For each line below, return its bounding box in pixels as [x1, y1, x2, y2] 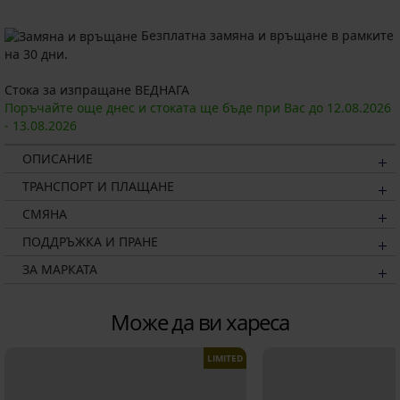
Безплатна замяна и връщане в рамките [137, 27, 394, 44]
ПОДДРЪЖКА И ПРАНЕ [22, 233, 158, 251]
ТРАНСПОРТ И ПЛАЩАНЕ [22, 178, 174, 196]
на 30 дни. [4, 46, 68, 63]
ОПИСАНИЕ [22, 150, 93, 168]
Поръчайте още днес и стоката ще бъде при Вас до [4, 99, 327, 117]
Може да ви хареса [111, 307, 289, 337]
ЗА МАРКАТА [22, 261, 97, 279]
